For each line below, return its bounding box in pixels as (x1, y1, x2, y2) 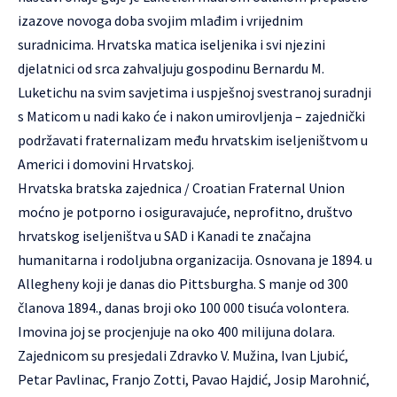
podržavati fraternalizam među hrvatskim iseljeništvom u (18, 131, 368, 149)
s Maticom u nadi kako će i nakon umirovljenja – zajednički (18, 107, 365, 125)
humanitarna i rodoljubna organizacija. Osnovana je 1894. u (18, 251, 372, 269)
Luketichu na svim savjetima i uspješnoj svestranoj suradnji (18, 83, 371, 101)
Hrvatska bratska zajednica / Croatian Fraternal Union (18, 179, 345, 197)
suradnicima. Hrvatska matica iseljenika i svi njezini (18, 35, 325, 53)
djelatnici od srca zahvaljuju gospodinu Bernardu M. (18, 59, 324, 77)
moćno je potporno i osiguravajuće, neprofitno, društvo (18, 203, 353, 221)
